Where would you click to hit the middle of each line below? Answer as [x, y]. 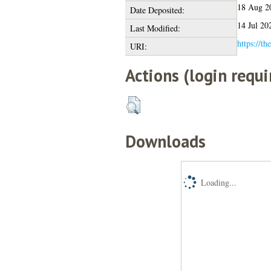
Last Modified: [155, 28]
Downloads [165, 141]
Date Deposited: [157, 10]
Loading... [218, 182]
